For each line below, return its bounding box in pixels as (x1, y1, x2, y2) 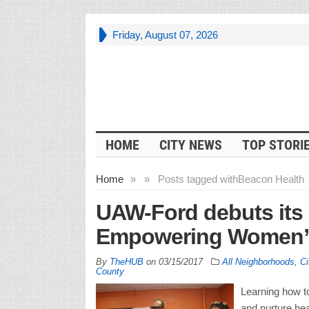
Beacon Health (237, 172, 304, 185)
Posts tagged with (157, 172, 238, 185)
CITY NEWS (159, 136, 222, 153)
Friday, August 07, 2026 (112, 29, 218, 41)
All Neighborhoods (221, 256, 295, 267)
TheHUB (109, 256, 143, 267)
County (95, 266, 124, 277)
